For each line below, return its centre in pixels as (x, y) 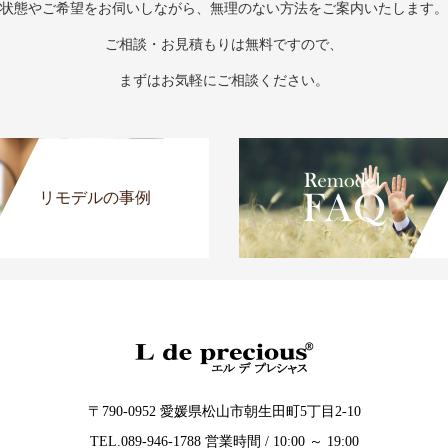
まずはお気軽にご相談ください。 (224, 81)
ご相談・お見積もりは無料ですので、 (224, 45)
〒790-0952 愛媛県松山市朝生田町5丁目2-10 (224, 412)
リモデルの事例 (95, 198)
